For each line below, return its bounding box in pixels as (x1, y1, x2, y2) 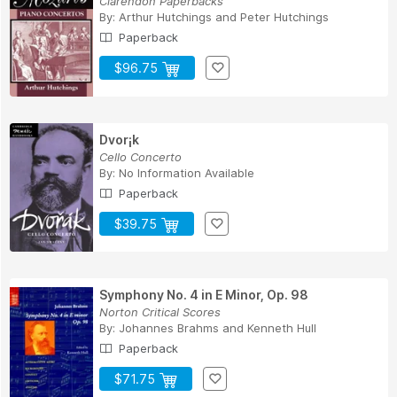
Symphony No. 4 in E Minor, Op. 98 (99, 287, 308, 303)
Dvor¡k (99, 132, 139, 148)
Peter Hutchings (240, 10, 329, 25)
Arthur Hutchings (119, 10, 212, 25)
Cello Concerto (99, 150, 182, 165)
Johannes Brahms (119, 321, 219, 336)
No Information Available (119, 166, 254, 181)
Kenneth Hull (247, 321, 316, 336)
